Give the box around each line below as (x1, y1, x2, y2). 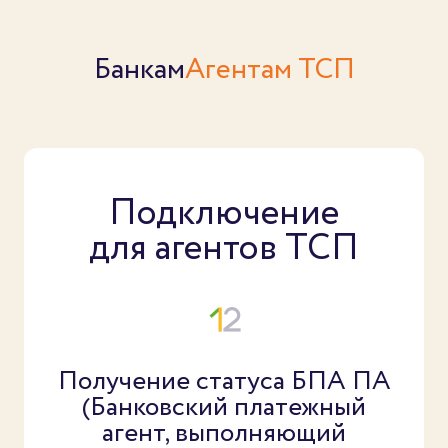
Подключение (109, 188, 339, 239)
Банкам (93, 49, 185, 90)
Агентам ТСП (184, 49, 355, 90)
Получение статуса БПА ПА (57, 362, 391, 399)
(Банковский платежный (82, 388, 366, 425)
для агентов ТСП (89, 223, 359, 274)
